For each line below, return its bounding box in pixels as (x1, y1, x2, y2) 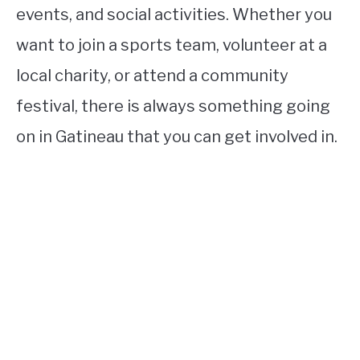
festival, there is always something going (16, 96, 330, 117)
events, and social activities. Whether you (16, 5, 332, 25)
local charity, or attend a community (16, 66, 288, 86)
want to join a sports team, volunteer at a (16, 35, 327, 55)
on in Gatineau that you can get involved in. (16, 127, 337, 147)
